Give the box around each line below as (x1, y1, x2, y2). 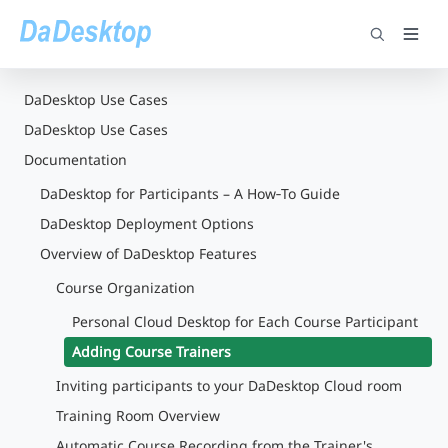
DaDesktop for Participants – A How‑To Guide (40, 184, 340, 203)
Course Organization (56, 278, 195, 297)
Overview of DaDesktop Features (40, 244, 257, 263)
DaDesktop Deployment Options (40, 214, 254, 233)
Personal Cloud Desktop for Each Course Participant (72, 312, 418, 331)
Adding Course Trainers (72, 342, 231, 361)
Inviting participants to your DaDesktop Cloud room (56, 376, 402, 395)
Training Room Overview (56, 406, 220, 425)
